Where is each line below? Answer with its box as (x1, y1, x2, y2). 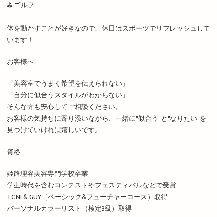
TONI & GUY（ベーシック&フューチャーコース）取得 (6, 192, 168, 202)
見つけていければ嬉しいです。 (6, 125, 102, 136)
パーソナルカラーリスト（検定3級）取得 (6, 203, 132, 214)
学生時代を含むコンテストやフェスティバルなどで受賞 (6, 180, 176, 191)
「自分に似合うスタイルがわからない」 (6, 90, 129, 101)
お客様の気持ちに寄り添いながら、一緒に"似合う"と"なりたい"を (6, 113, 206, 124)
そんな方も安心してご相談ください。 (6, 102, 122, 112)
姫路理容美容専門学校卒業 (6, 169, 88, 179)
